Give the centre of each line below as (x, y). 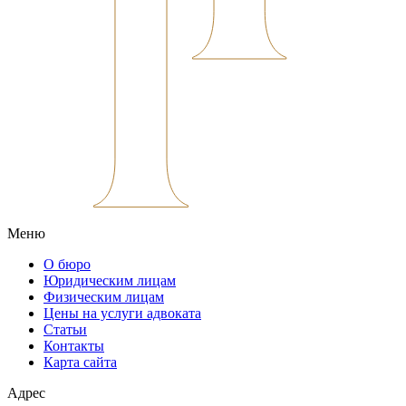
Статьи (65, 330)
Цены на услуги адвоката (122, 314)
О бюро (67, 265)
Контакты (74, 346)
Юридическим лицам (110, 281)
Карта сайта (80, 362)
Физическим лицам (104, 297)
